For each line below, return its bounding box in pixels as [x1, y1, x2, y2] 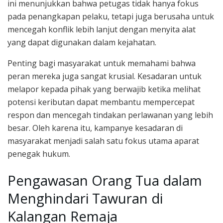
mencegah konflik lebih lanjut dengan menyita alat [7, 24, 196, 35]
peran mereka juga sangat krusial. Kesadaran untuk [7, 71, 202, 82]
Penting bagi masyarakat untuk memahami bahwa [7, 58, 196, 69]
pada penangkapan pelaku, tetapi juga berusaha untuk [7, 11, 214, 22]
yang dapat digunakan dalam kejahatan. [7, 37, 156, 48]
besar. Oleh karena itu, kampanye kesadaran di [7, 122, 183, 134]
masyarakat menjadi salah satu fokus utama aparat [7, 135, 199, 147]
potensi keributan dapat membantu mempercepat [7, 97, 195, 108]
